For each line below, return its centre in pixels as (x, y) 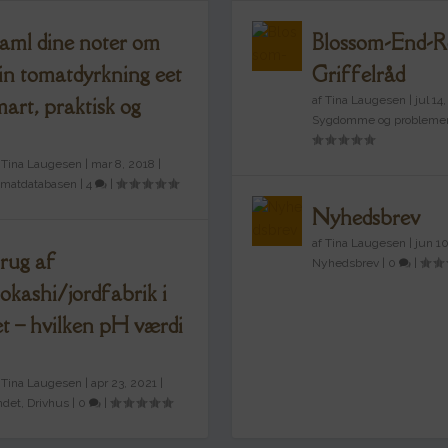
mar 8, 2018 (122, 163)
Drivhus (47, 402)
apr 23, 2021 (123, 382)
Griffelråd (358, 74)
